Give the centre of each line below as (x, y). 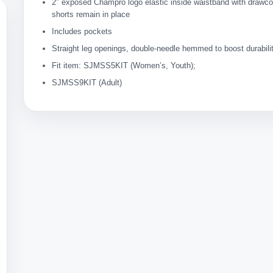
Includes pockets (82, 31)
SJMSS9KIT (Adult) (87, 83)
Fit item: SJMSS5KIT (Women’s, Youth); (124, 66)
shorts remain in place (91, 14)
